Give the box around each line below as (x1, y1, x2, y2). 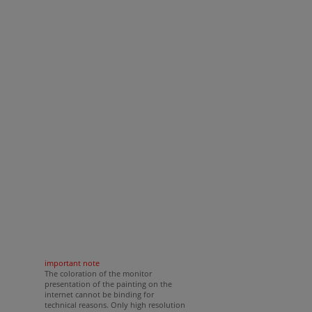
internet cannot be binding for (44, 289, 154, 299)
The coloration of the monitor (44, 268, 152, 279)
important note (44, 258, 100, 268)
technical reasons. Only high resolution (44, 299, 185, 310)
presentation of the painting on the (44, 279, 172, 289)
